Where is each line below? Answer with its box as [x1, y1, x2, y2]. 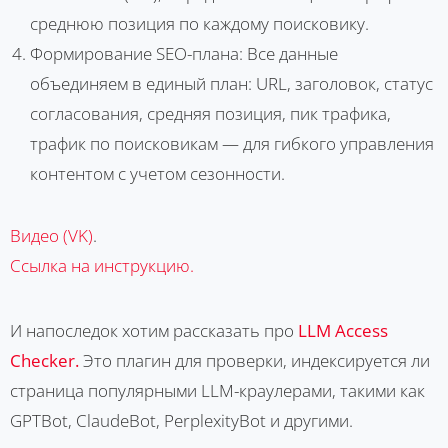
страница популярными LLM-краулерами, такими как [10, 378, 425, 402]
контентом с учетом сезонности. [30, 161, 285, 185]
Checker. [10, 348, 79, 372]
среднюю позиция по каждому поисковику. [30, 11, 369, 35]
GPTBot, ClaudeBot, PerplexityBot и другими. [10, 408, 353, 432]
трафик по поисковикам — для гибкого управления [30, 131, 434, 155]
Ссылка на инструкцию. [10, 253, 194, 277]
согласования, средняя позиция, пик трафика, [30, 101, 391, 125]
